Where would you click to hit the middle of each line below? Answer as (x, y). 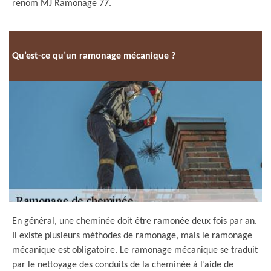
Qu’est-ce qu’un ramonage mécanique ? (94, 56)
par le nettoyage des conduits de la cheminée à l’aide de (123, 265)
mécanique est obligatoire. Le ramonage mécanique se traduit (135, 250)
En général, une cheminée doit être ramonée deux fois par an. (135, 221)
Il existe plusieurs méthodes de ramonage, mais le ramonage (132, 236)
